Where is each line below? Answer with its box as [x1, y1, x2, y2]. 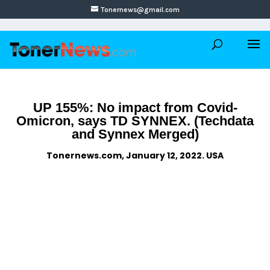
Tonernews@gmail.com [100, 5, 180, 14]
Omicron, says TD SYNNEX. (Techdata [16, 113, 254, 128]
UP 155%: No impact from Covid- [33, 100, 237, 115]
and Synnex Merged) [71, 127, 199, 142]
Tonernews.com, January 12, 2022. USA [46, 149, 224, 162]
